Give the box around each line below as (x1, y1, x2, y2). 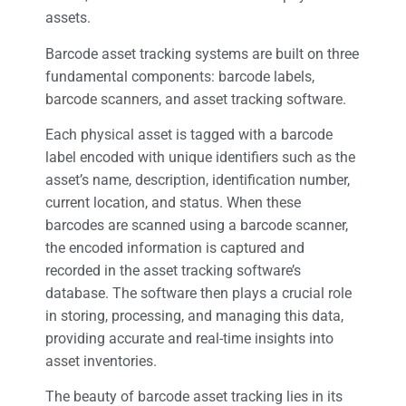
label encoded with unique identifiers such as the (45, 149, 355, 167)
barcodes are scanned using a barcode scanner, (45, 217, 348, 235)
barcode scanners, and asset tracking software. (45, 90, 346, 108)
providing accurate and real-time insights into (45, 330, 333, 348)
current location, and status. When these (45, 194, 301, 212)
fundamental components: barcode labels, (45, 67, 314, 85)
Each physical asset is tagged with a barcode (45, 126, 333, 144)
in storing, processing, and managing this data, (45, 307, 343, 325)
